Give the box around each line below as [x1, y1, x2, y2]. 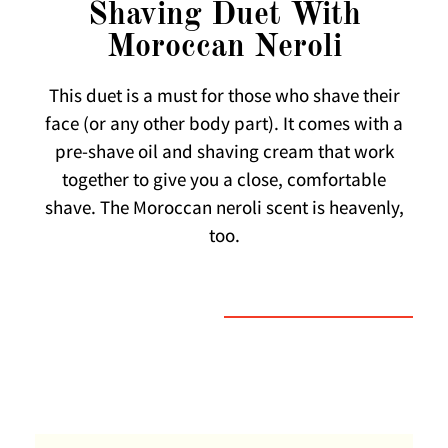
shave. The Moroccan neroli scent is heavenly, [44, 196, 404, 225]
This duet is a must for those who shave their [48, 84, 400, 113]
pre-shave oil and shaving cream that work [54, 140, 394, 169]
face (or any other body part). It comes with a [45, 112, 403, 141]
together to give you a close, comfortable [62, 168, 386, 197]
